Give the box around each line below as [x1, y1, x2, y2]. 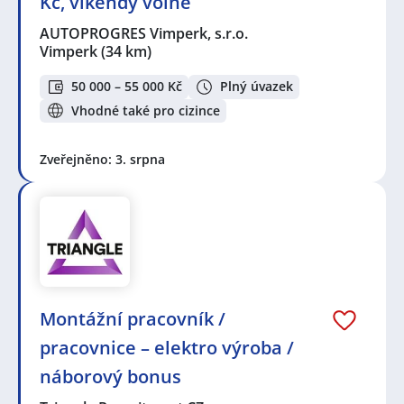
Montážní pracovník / [40, 307, 225, 332]
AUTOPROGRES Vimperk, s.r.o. [40, 23, 250, 43]
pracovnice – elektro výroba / [40, 335, 294, 361]
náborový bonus [40, 364, 181, 390]
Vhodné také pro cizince [71, 101, 220, 119]
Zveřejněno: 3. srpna [40, 151, 165, 169]
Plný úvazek [220, 78, 293, 96]
